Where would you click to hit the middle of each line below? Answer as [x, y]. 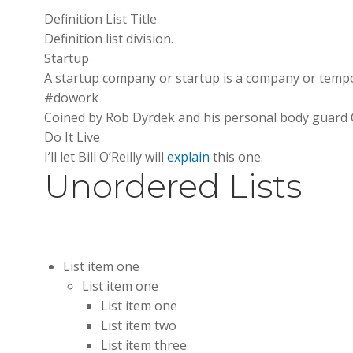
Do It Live [72, 137]
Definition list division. [109, 39]
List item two [139, 325]
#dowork [71, 98]
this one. [236, 157]
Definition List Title [100, 19]
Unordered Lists [173, 186]
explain [188, 157]
